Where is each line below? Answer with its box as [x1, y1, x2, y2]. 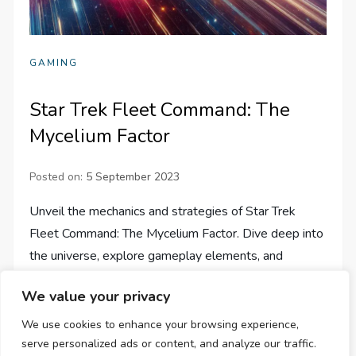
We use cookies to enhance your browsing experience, [21, 317, 299, 332]
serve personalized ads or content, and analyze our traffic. [21, 336, 316, 351]
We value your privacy [21, 287, 170, 306]
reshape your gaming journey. [29, 269, 190, 288]
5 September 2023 [86, 169, 180, 185]
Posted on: [29, 169, 87, 185]
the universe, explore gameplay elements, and [29, 247, 284, 265]
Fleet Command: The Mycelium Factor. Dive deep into [29, 225, 324, 243]
